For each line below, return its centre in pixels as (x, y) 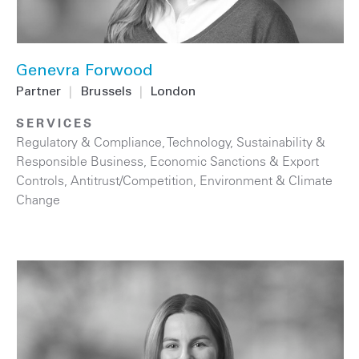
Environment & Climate (266, 180)
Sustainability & (281, 141)
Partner (38, 92)
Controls (40, 180)
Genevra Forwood (85, 72)
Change (38, 199)
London (173, 92)
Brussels (106, 92)
